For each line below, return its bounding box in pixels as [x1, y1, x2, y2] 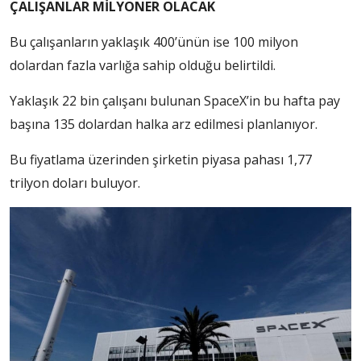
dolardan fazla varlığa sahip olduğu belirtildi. [10, 56, 276, 75]
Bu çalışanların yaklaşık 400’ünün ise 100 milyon [10, 33, 298, 52]
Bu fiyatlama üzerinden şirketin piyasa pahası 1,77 [10, 151, 312, 169]
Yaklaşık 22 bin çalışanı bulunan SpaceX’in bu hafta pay [10, 92, 340, 110]
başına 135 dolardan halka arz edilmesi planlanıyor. [10, 115, 317, 134]
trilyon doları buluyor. [10, 174, 140, 193]
